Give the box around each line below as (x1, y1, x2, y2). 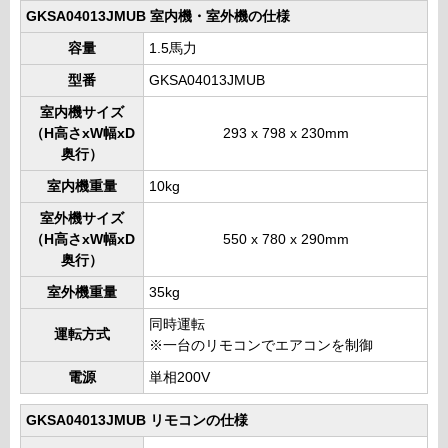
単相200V (149, 370, 210, 386)
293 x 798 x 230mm (222, 126, 349, 142)
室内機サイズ (40, 105, 124, 121)
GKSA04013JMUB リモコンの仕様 (26, 413, 248, 429)
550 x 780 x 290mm (222, 232, 349, 248)
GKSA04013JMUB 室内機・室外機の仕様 (26, 9, 290, 25)
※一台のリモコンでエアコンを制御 (149, 338, 373, 354)
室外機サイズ (40, 211, 124, 227)
